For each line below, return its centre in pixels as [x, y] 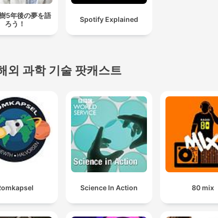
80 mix [203, 187]
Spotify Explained [109, 19]
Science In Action [109, 187]
